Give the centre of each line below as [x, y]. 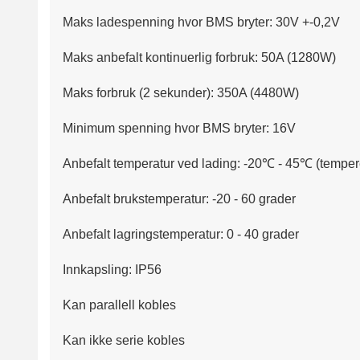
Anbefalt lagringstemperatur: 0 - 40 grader [181, 235]
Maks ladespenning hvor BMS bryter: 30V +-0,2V [201, 22]
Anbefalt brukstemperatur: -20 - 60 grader [179, 199]
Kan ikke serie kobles [124, 341]
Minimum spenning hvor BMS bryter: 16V [179, 129]
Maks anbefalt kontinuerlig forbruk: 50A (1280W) [199, 58]
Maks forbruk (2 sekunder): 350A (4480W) [181, 93]
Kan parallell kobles [119, 305]
